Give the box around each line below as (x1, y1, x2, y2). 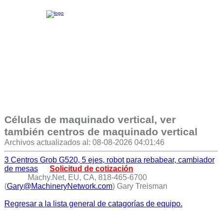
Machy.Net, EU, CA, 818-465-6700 (27, 173, 147, 182)
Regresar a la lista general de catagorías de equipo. (4, 200, 182, 208)
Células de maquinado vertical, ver (4, 114, 176, 126)
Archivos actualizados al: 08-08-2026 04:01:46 (4, 138, 164, 146)
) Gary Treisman (112, 182, 167, 190)
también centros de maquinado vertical (4, 126, 198, 138)
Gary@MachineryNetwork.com (6, 182, 112, 190)
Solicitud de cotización (49, 164, 133, 173)
